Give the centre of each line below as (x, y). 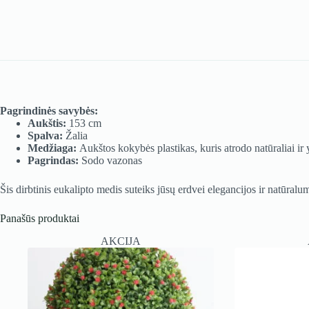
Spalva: (45, 136)
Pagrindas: (54, 161)
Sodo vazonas (112, 161)
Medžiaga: (52, 148)
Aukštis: (47, 123)
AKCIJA (120, 241)
